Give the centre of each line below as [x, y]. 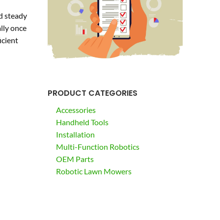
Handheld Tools [82, 122]
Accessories [76, 110]
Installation [75, 135]
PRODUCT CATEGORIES [92, 93]
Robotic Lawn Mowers [94, 171]
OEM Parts [75, 159]
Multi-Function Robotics [97, 147]
